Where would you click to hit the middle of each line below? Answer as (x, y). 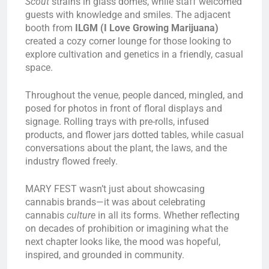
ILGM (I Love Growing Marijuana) (147, 28)
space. (39, 67)
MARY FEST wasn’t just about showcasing (115, 189)
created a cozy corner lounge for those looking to (128, 41)
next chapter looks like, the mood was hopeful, (123, 241)
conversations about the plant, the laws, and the (126, 148)
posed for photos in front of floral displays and (124, 108)
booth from (50, 28)
